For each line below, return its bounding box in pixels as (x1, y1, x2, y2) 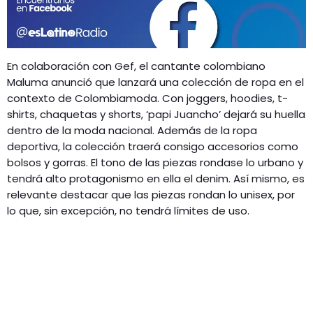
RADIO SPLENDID (21, 25, 112, 41)
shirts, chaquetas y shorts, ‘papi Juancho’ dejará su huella (7, 106, 305, 122)
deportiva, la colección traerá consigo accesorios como (7, 138, 298, 154)
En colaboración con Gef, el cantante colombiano (7, 58, 265, 73)
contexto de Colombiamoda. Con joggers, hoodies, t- (7, 90, 288, 105)
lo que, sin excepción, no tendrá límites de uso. (7, 203, 249, 218)
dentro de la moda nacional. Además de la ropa (7, 122, 257, 138)
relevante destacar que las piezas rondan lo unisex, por (7, 187, 295, 202)
